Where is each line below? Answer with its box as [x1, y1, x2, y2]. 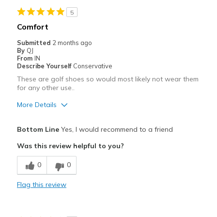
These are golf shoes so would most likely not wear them [16, 75, 199, 84]
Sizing [16, 184, 38, 193]
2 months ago [52, 39, 92, 47]
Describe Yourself [16, 62, 73, 70]
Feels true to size [77, 184, 131, 193]
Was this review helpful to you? [16, 141, 124, 151]
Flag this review [16, 180, 66, 189]
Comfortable [19, 133, 56, 141]
